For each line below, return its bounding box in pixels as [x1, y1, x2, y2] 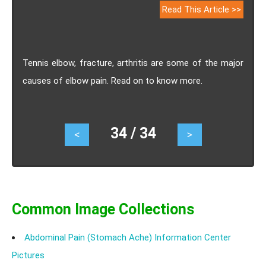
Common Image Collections [12, 201, 194, 218]
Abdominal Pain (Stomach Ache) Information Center [24, 232, 231, 243]
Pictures [12, 250, 45, 261]
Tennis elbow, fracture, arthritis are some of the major [23, 58, 243, 68]
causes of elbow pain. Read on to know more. [23, 75, 202, 86]
